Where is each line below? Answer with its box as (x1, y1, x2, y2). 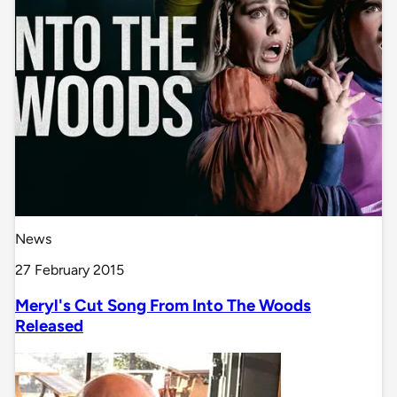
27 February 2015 (15, 261, 124, 279)
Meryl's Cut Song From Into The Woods (15, 295, 311, 316)
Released (15, 315, 83, 337)
